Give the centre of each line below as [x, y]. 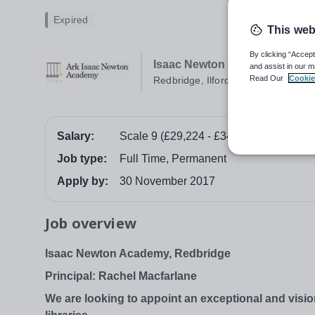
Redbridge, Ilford [192, 81]
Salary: [76, 136]
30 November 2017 [167, 181]
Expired [71, 20]
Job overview [91, 224]
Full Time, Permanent [173, 159]
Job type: [82, 159]
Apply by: [83, 181]
